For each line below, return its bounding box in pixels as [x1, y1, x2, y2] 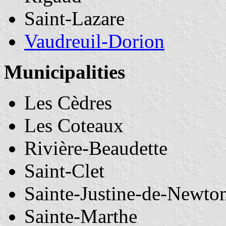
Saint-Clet [24, 159, 104, 182]
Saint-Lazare [24, 7, 125, 29]
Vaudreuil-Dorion [24, 30, 164, 52]
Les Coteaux [24, 114, 124, 136]
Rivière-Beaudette [24, 137, 167, 159]
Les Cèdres [24, 91, 112, 114]
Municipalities [4, 61, 125, 83]
